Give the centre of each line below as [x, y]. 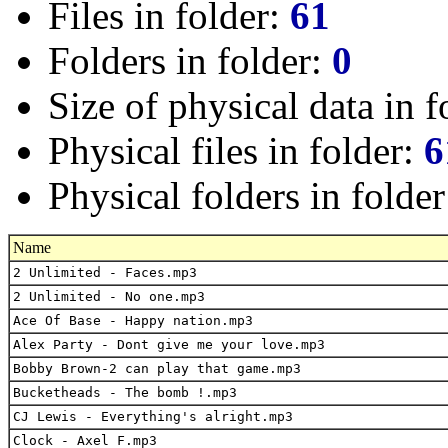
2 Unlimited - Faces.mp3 [105, 272]
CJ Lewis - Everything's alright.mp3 [153, 416]
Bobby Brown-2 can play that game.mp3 [157, 368]
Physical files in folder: [236, 150]
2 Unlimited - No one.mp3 [109, 296]
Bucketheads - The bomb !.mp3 [125, 392]
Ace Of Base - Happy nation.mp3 [133, 320]
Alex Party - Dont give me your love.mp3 [169, 344]
